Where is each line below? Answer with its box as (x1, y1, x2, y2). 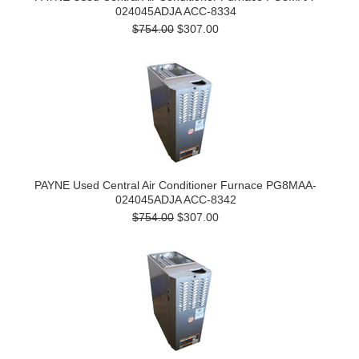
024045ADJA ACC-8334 (115, 5, 236, 18)
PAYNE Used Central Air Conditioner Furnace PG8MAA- (34, 179, 317, 192)
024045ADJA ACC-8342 (115, 193, 236, 206)
